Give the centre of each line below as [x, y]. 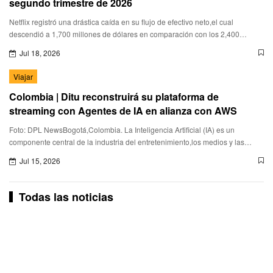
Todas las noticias [66, 197]
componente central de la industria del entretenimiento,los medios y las [127, 141]
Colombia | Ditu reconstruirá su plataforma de [114, 96]
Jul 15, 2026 [40, 160]
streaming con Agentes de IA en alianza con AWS [123, 110]
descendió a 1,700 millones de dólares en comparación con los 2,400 [124, 34]
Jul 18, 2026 [40, 52]
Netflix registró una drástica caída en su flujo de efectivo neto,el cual [121, 21]
